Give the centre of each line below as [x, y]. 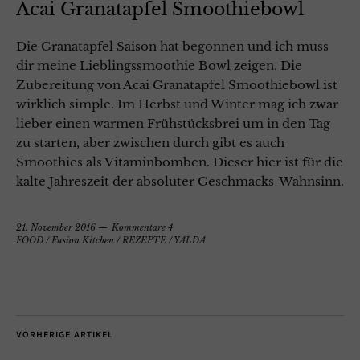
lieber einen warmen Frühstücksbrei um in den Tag [173, 124]
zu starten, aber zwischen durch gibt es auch [150, 143]
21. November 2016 [56, 228]
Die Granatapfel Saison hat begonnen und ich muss [172, 47]
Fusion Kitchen [83, 241]
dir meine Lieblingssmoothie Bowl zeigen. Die [159, 66]
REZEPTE [144, 241]
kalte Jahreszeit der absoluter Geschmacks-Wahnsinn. [180, 182]
